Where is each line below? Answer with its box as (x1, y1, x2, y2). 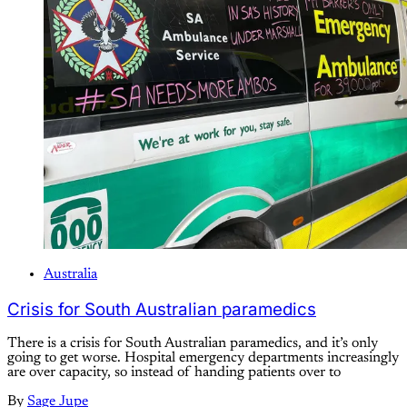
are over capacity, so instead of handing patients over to (7, 365, 341, 381)
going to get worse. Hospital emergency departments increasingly (7, 351, 399, 366)
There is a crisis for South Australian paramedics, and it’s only (7, 336, 378, 352)
